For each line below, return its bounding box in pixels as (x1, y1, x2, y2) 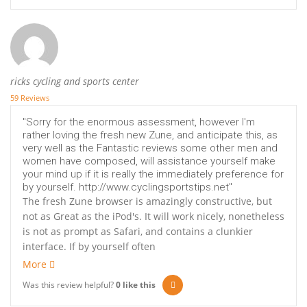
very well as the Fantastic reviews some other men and (23, 142, 278, 155)
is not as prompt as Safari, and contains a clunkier (23, 225, 253, 238)
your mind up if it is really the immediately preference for (23, 168, 284, 181)
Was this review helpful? (23, 279, 116, 291)
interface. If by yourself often (23, 240, 156, 254)
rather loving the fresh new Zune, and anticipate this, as (23, 129, 278, 142)
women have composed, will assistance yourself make (23, 155, 275, 168)
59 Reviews (10, 93, 49, 103)
